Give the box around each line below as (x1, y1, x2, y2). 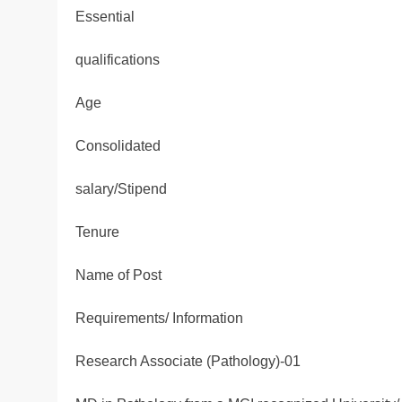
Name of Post (75, 267, 162, 284)
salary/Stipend (75, 181, 167, 197)
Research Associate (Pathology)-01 (75, 354, 301, 370)
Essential (75, 9, 135, 25)
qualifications (75, 52, 160, 68)
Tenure (75, 224, 119, 240)
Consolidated (75, 138, 161, 154)
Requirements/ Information (75, 310, 243, 327)
